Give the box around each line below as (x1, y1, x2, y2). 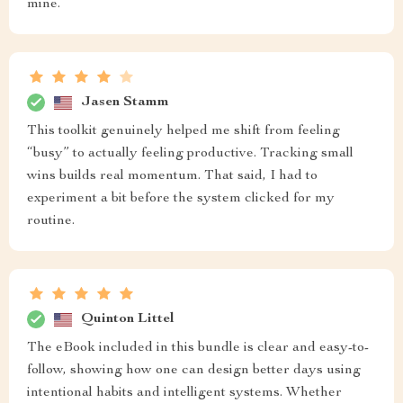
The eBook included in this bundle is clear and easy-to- (27, 341, 369, 355)
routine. (27, 214, 75, 228)
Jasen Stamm (81, 94, 169, 110)
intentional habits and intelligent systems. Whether (27, 386, 342, 400)
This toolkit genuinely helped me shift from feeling (27, 124, 340, 139)
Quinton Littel (81, 311, 175, 327)
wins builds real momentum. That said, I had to (27, 169, 318, 184)
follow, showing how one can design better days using (27, 363, 361, 378)
